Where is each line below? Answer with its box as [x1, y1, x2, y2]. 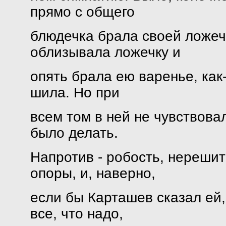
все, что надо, [30, 206, 123, 221]
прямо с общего [30, 4, 135, 20]
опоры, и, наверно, [30, 165, 155, 181]
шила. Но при [30, 85, 120, 100]
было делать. [30, 125, 118, 141]
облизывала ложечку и [30, 44, 181, 60]
